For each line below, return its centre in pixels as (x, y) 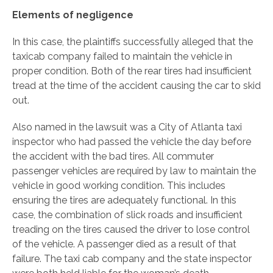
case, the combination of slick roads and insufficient (127, 215)
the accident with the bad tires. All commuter (113, 157)
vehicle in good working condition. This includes (119, 186)
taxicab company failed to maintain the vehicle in (122, 57)
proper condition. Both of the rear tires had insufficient (132, 71)
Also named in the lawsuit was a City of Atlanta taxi (127, 127)
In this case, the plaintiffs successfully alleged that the (133, 42)
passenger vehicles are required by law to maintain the (134, 171)
